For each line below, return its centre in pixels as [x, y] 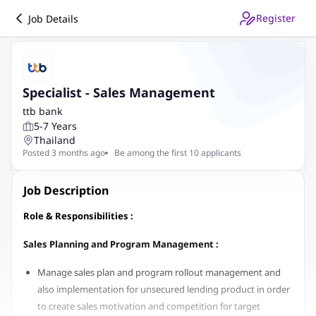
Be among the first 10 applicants [178, 153]
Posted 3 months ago [64, 153]
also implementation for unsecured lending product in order [164, 289]
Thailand [55, 140]
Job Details [53, 18]
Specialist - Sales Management [119, 92]
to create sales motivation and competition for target [149, 306]
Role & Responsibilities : [78, 216]
